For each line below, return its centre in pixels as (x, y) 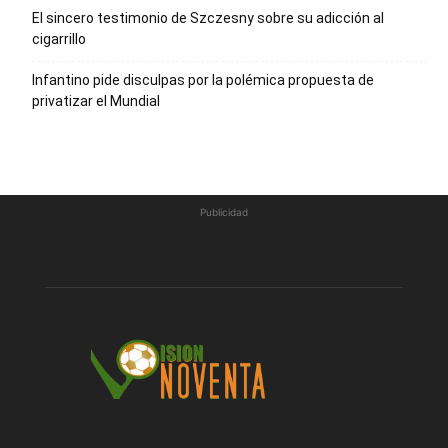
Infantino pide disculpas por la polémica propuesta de (203, 80)
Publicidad (224, 212)
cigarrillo (59, 39)
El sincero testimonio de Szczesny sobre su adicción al (208, 18)
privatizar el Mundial (96, 101)
